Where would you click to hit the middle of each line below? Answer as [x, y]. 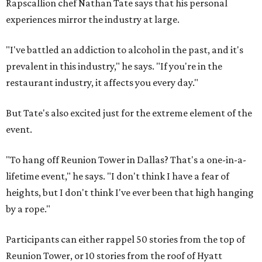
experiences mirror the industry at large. [93, 19]
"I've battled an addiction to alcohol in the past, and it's [125, 50]
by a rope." [28, 209]
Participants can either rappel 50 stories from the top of [125, 239]
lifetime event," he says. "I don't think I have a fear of [118, 176]
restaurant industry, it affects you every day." [102, 82]
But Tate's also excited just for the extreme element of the [129, 113]
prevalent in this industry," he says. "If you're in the [114, 66]
